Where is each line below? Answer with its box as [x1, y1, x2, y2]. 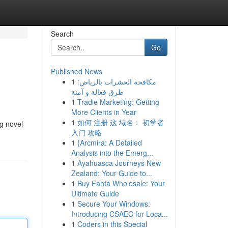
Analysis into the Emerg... [71, 148, 153, 158]
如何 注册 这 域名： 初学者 [77, 117, 164, 127]
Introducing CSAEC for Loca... [71, 209, 168, 219]
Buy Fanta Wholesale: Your [77, 178, 165, 188]
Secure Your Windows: [77, 198, 150, 209]
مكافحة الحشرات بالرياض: [77, 76, 156, 87]
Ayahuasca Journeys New [77, 158, 161, 168]
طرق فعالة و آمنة [71, 87, 124, 97]
